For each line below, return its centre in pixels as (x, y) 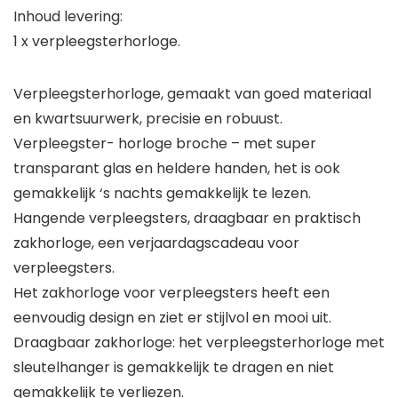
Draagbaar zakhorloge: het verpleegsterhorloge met (199, 343)
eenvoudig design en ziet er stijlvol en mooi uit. (172, 318)
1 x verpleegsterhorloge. (97, 42)
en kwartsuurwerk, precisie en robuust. (148, 119)
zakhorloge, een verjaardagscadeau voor (156, 243)
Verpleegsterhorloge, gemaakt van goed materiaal (192, 94)
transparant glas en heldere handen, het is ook (177, 169)
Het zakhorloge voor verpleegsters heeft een (171, 293)
